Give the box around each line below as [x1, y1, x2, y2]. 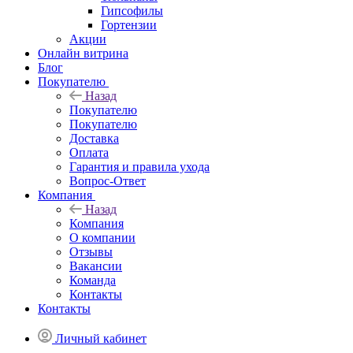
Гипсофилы [101, 3, 163, 17]
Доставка [69, 131, 119, 145]
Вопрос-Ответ [69, 173, 146, 188]
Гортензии [101, 17, 157, 32]
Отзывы [69, 244, 113, 258]
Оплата [69, 145, 109, 159]
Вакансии [69, 258, 122, 273]
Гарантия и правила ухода [69, 159, 210, 173]
